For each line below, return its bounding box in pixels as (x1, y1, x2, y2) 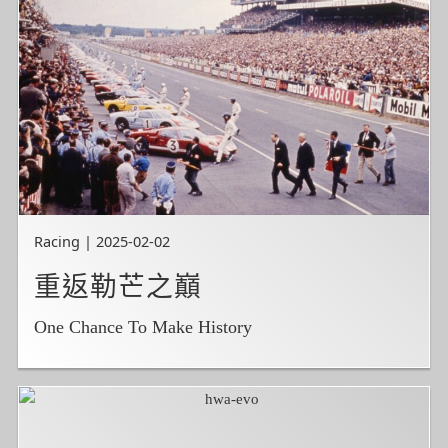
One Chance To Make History (34, 317, 253, 338)
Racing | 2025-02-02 (34, 230, 171, 251)
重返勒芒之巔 (34, 271, 203, 302)
